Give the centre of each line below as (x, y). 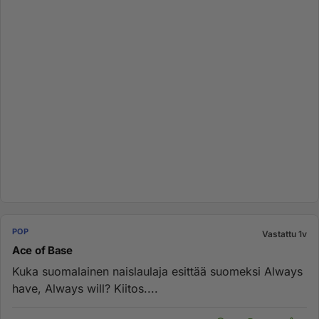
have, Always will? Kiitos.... (85, 288)
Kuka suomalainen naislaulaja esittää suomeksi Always (157, 271)
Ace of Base (42, 250)
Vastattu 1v (284, 234)
